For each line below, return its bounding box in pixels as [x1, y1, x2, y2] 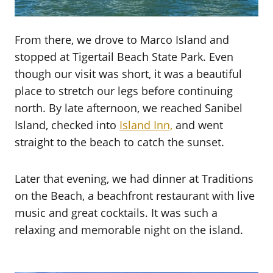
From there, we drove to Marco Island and [15, 32, 229, 47]
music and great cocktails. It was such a [15, 205, 218, 220]
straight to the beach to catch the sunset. [15, 134, 224, 149]
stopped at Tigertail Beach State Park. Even [15, 49, 233, 64]
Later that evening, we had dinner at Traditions [15, 171, 253, 186]
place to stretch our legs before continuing [15, 83, 233, 98]
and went [172, 117, 223, 132]
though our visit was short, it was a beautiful [15, 66, 242, 81]
